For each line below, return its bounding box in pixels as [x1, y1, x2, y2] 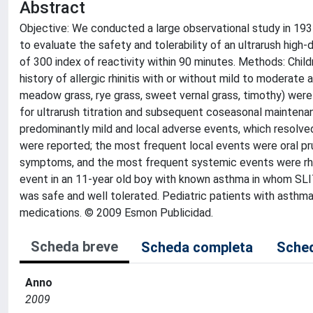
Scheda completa [141, 239, 253, 256]
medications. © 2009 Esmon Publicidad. [20, 206, 213, 219]
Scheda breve [31, 238, 118, 255]
